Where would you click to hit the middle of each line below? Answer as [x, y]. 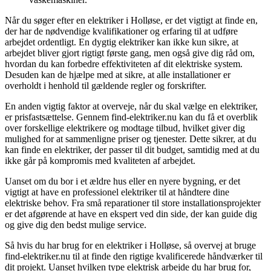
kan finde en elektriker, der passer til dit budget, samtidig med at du [132, 150]
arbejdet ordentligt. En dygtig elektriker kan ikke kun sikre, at [122, 42]
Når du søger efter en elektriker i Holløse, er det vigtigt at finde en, [131, 21]
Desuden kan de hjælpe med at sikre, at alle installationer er [118, 75]
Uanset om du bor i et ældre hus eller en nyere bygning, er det [122, 181]
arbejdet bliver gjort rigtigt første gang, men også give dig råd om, [130, 53]
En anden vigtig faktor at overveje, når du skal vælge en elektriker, [131, 106]
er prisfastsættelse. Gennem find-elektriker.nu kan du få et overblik [131, 117]
